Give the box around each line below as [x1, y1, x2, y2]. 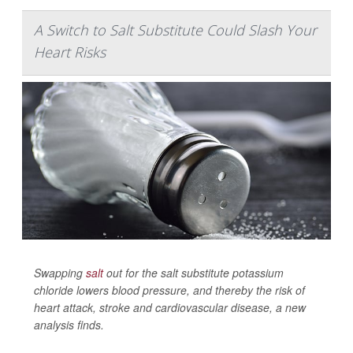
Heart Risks [34, 43, 106, 61]
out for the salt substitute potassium [103, 265, 284, 281]
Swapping [34, 265, 86, 281]
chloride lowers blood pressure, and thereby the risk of [34, 282, 305, 298]
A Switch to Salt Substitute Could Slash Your [34, 20, 317, 39]
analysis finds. [34, 317, 104, 333]
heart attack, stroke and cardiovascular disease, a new [34, 299, 306, 315]
